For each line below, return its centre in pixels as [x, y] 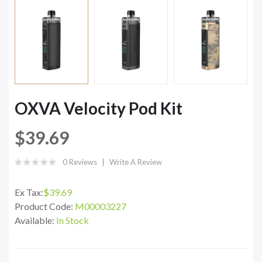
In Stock [73, 220]
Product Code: [45, 206]
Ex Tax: [29, 192]
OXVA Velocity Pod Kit [99, 108]
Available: [35, 220]
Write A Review [136, 162]
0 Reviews [80, 162]
